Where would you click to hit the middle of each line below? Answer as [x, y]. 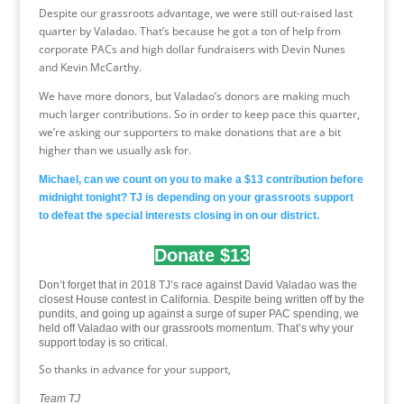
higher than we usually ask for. [115, 150]
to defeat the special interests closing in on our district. [179, 216]
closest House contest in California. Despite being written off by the [201, 299]
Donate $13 [202, 255]
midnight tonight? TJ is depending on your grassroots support [196, 197]
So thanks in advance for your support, [134, 369]
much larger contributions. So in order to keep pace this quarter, [199, 114]
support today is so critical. [103, 343]
